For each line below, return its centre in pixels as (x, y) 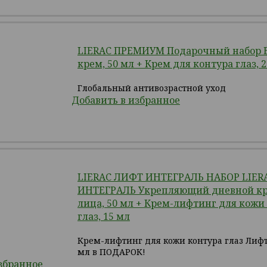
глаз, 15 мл (104, 216)
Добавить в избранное (126, 100)
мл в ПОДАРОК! (111, 252)
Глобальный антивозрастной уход (152, 88)
